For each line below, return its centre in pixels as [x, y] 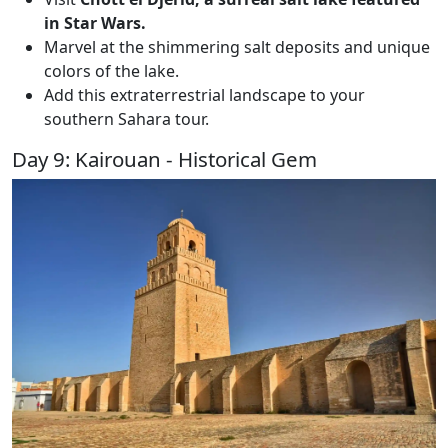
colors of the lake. [111, 70]
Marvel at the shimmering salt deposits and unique [237, 46]
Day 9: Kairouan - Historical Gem [164, 158]
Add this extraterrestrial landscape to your [204, 94]
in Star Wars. [95, 22]
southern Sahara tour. [126, 118]
